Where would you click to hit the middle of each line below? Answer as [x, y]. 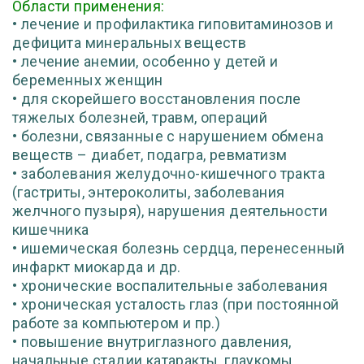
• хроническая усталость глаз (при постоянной [176, 304]
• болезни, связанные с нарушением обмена [168, 136]
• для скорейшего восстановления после [157, 99]
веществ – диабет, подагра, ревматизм [150, 155]
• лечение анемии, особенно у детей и [145, 61]
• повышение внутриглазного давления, [152, 342]
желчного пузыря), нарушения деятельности [170, 211]
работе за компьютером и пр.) [117, 323]
